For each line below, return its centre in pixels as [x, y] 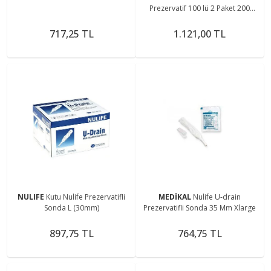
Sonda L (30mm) [71, 207]
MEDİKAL [176, 197]
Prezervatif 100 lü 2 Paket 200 [200, 8]
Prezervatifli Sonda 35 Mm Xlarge [200, 207]
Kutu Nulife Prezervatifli [86, 197]
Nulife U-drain [217, 197]
